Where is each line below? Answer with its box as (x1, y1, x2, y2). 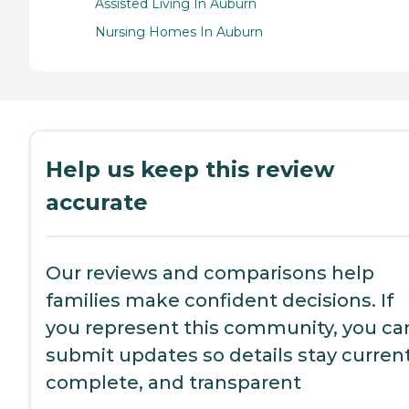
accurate (46, 189, 148, 216)
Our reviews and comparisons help (46, 262, 374, 285)
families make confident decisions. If (46, 289, 393, 312)
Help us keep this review (46, 156, 334, 184)
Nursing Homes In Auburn (95, 24, 263, 41)
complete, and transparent (46, 372, 301, 394)
